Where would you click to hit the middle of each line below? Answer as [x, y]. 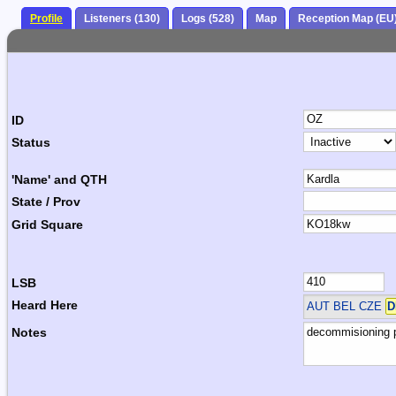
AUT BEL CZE [346, 307]
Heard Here [45, 305]
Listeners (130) [122, 19]
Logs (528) [208, 19]
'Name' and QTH [59, 179]
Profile [46, 19]
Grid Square [47, 224]
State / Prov [46, 202]
